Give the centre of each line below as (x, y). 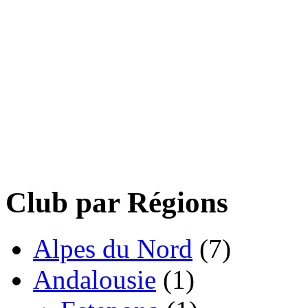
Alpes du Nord (113, 249)
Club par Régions (117, 203)
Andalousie (95, 280)
